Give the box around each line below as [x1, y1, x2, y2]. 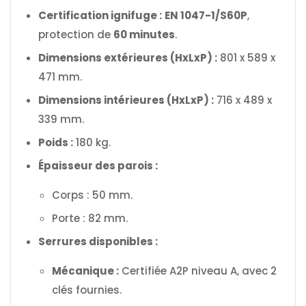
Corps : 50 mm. [52, 187, 133, 202]
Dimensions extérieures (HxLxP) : [38, 50, 217, 65]
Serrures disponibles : [38, 234, 158, 249]
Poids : [38, 135, 73, 150]
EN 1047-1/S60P [165, 8, 247, 23]
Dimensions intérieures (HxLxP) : [38, 92, 214, 107]
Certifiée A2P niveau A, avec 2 [119, 263, 277, 278]
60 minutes [113, 27, 175, 42]
